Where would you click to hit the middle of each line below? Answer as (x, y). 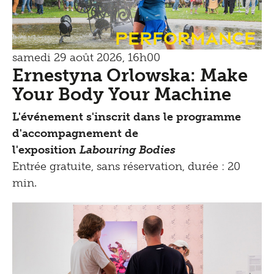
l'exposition (46, 150)
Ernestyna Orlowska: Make (130, 76)
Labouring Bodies (128, 150)
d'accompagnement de (75, 134)
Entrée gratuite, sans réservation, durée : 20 (126, 167)
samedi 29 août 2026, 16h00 (86, 58)
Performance (185, 37)
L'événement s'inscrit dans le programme (127, 117)
